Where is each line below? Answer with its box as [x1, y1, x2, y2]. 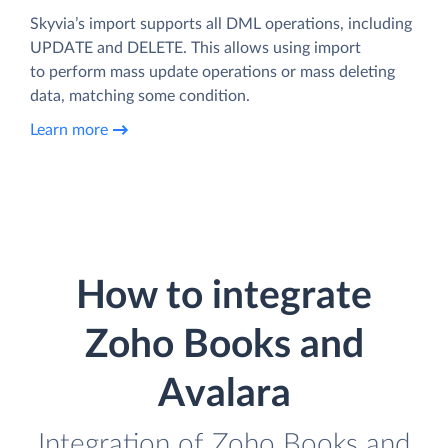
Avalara [157, 375, 291, 415]
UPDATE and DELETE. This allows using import [30, 40, 361, 57]
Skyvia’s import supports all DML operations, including [30, 16, 412, 33]
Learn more [30, 121, 108, 138]
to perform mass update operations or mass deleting [30, 64, 395, 81]
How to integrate [76, 277, 372, 317]
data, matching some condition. [30, 88, 250, 105]
